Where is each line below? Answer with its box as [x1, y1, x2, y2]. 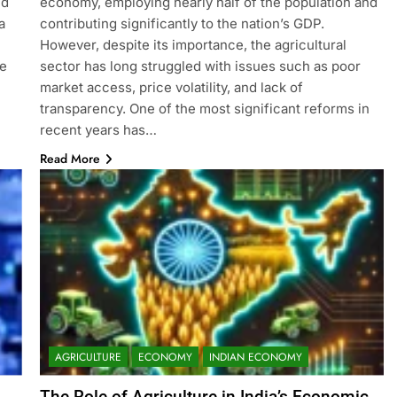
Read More [39, 149, 100, 167]
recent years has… [39, 121, 157, 138]
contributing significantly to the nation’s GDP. [39, 14, 324, 32]
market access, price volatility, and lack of [39, 78, 303, 96]
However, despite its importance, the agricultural [39, 35, 346, 53]
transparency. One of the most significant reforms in [39, 99, 370, 117]
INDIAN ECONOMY [208, 348, 302, 365]
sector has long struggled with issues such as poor [39, 57, 361, 74]
